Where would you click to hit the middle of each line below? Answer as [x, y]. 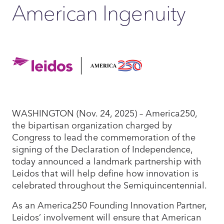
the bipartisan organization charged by [92, 125]
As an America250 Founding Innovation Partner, [109, 205]
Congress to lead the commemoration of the [104, 137]
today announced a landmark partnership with [107, 161]
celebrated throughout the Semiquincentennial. [112, 185]
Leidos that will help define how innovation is [105, 173]
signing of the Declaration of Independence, [102, 149]
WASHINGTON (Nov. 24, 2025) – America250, [104, 113]
